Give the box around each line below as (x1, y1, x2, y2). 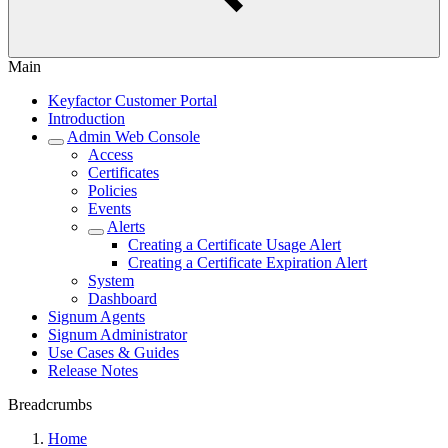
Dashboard (88, 290, 157, 307)
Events (88, 200, 131, 217)
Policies (88, 182, 137, 199)
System (88, 272, 134, 289)
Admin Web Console (67, 128, 200, 145)
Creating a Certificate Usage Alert (128, 236, 341, 253)
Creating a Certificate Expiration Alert (128, 254, 367, 271)
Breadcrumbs (8, 396, 92, 413)
